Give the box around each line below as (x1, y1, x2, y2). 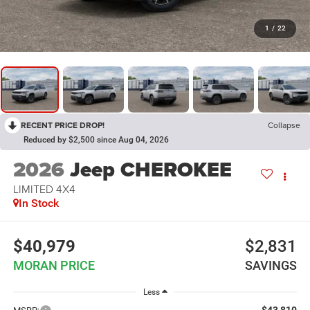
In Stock (18, 196, 59, 210)
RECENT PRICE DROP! (21, 118, 104, 131)
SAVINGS (245, 258, 298, 273)
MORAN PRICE (12, 258, 95, 273)
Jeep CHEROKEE (69, 154, 232, 185)
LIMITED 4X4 (12, 181, 75, 197)
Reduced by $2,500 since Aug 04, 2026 (24, 134, 169, 145)
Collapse (268, 118, 300, 131)
